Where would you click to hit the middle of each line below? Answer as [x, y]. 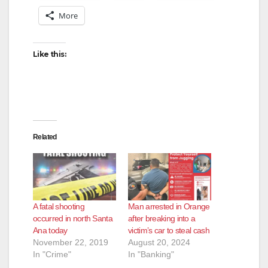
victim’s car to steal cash [169, 231]
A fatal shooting [59, 207]
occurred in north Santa [73, 219]
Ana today [50, 231]
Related [45, 137]
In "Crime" [52, 255]
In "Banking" [151, 255]
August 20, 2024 [159, 243]
